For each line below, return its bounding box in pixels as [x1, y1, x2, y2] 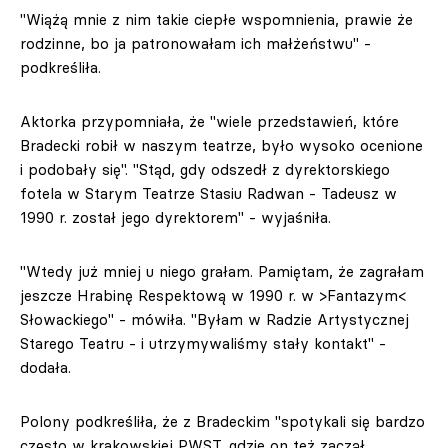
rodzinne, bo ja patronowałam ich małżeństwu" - [20, 34, 371, 53]
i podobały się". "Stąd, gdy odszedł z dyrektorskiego [20, 160, 390, 179]
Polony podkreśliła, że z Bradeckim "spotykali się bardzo [20, 412, 425, 431]
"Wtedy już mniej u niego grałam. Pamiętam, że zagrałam [20, 262, 424, 281]
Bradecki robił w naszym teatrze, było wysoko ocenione [20, 136, 423, 155]
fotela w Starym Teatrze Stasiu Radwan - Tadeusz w [20, 184, 397, 203]
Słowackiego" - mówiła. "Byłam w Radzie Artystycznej [20, 310, 409, 329]
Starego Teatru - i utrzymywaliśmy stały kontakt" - [20, 334, 386, 353]
